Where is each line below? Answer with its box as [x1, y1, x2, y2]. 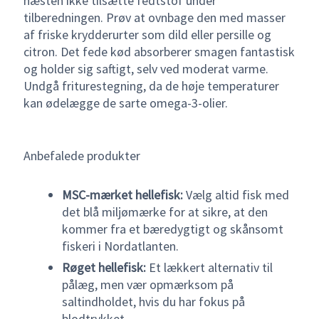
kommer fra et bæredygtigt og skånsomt [61, 221, 283, 238]
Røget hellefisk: [61, 259, 146, 276]
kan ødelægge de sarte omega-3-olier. [23, 94, 228, 111]
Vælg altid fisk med [182, 187, 289, 204]
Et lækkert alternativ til [145, 259, 273, 276]
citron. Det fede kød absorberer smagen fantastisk [23, 43, 295, 60]
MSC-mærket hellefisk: [61, 187, 183, 204]
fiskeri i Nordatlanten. [61, 238, 179, 255]
